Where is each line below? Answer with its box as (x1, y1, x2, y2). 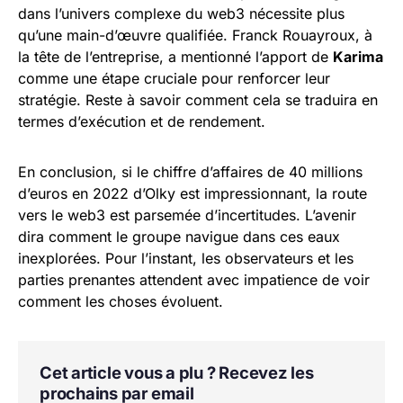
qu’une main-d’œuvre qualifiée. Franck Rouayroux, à (18, 26, 372, 45)
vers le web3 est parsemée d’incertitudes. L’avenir (18, 206, 356, 225)
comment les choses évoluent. (18, 292, 223, 311)
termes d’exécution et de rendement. (18, 112, 265, 131)
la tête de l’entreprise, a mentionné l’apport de (18, 48, 333, 67)
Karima (333, 48, 383, 67)
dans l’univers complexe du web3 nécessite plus (18, 4, 345, 23)
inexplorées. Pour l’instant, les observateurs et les (18, 249, 354, 268)
